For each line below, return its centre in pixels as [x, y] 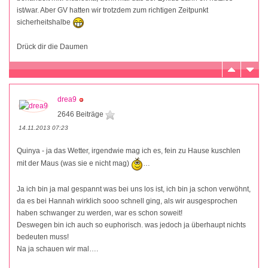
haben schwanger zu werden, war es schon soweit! [100, 213]
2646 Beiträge [81, 114]
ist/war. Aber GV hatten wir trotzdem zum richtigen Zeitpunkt [112, 10]
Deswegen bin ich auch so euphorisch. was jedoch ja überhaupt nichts [131, 225]
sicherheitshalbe [45, 22]
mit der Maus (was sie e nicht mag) [74, 164]
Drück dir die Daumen [52, 46]
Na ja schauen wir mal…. [57, 249]
